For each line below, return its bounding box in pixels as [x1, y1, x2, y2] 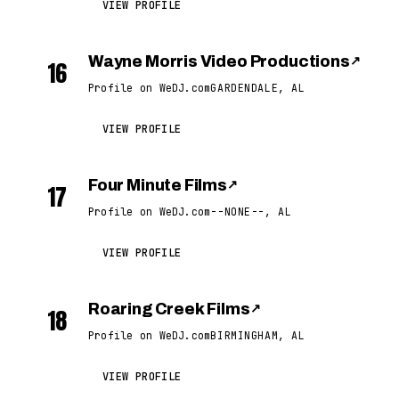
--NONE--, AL [210, 205, 292, 218]
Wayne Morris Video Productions [88, 53, 350, 70]
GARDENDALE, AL [210, 81, 305, 94]
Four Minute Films [88, 176, 227, 194]
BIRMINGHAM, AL [210, 329, 305, 342]
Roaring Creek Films [88, 300, 250, 318]
